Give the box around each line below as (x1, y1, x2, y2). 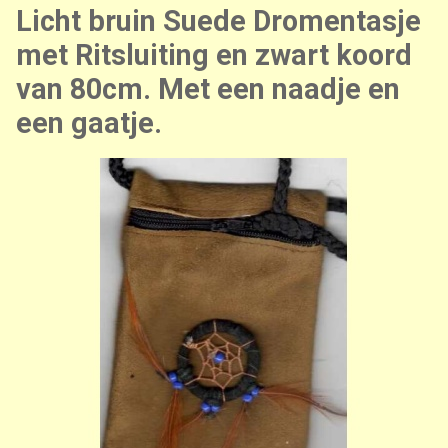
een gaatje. (16, 106, 162, 140)
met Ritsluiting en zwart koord (16, 38, 412, 72)
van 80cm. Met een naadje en (16, 72, 400, 106)
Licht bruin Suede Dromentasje (16, 4, 421, 38)
